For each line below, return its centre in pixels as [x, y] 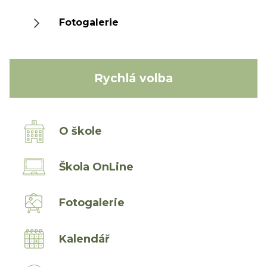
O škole [81, 131]
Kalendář [85, 239]
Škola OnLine [97, 167]
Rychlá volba [133, 78]
